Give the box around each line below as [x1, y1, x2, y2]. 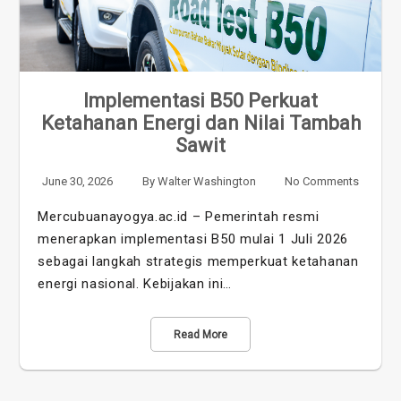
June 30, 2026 [42, 174, 114, 188]
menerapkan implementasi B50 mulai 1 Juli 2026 [38, 230, 348, 247]
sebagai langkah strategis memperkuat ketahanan [38, 252, 359, 269]
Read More [174, 328, 227, 341]
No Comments [284, 174, 359, 188]
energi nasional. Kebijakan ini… [38, 275, 233, 292]
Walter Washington [157, 174, 256, 188]
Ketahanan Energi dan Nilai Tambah [40, 111, 361, 134]
